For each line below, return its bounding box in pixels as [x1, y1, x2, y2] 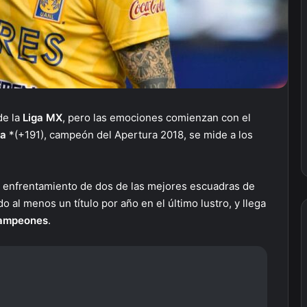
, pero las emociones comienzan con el [62, 111, 251, 124]
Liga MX [23, 111, 62, 124]
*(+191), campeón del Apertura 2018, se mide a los [9, 128, 253, 141]
